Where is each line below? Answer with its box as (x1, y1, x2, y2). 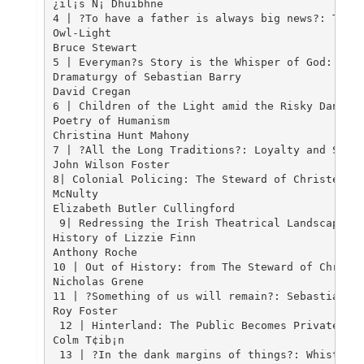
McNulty (52, 188, 105, 201)
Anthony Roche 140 (52, 246, 137, 259)
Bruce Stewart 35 (52, 41, 137, 54)
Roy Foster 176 (52, 305, 118, 318)
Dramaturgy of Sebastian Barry (52, 71, 248, 84)
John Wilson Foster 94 (52, 158, 170, 171)
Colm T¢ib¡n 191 (52, 334, 124, 347)
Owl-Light (52, 27, 111, 40)
